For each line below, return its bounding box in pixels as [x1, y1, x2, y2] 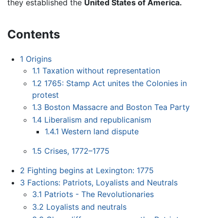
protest [32, 90, 59, 100]
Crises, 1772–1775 [44, 145, 110, 156]
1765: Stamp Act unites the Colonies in [44, 78, 187, 88]
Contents [7, 27, 60, 42]
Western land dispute [61, 126, 139, 136]
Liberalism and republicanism [44, 114, 152, 125]
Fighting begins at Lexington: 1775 [27, 165, 154, 175]
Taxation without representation [42, 65, 161, 75]
